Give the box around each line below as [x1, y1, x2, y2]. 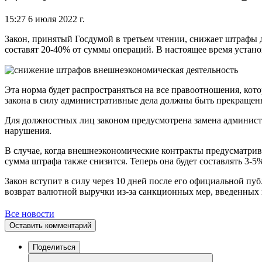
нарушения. [5, 126, 51, 136]
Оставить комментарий [9, 221, 91, 230]
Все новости [5, 209, 54, 219]
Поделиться [33, 243, 75, 252]
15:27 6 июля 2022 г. [5, 13, 85, 24]
